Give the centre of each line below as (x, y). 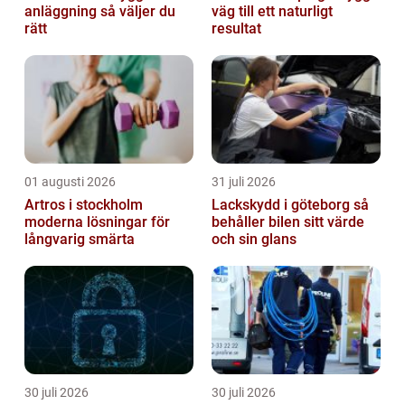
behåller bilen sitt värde (288, 221)
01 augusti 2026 (70, 181)
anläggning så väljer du (62, 11)
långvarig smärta (80, 239)
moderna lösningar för (97, 221)
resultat (236, 28)
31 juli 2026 (244, 181)
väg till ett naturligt (272, 11)
